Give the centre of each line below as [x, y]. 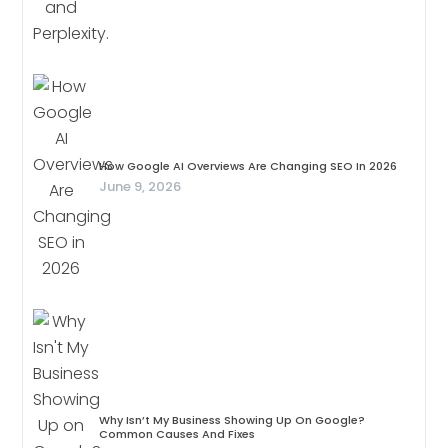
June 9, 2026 [140, 187]
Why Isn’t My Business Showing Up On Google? [232, 420]
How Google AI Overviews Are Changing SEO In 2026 [248, 166]
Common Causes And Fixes [177, 434]
